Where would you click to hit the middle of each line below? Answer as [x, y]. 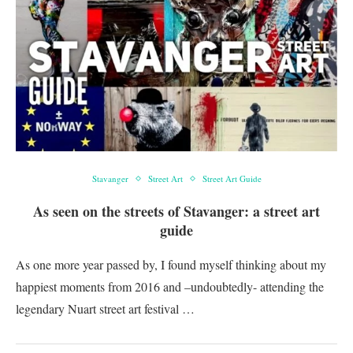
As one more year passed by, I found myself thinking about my [171, 264]
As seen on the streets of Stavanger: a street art [176, 211]
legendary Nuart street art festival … [105, 308]
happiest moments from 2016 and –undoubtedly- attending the [170, 286]
